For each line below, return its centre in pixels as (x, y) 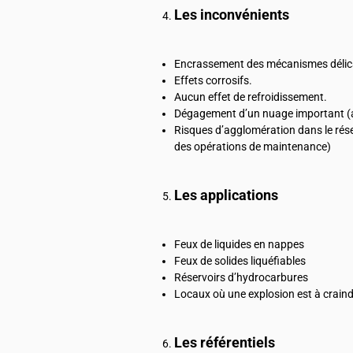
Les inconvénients (232, 15)
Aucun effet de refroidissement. (251, 97)
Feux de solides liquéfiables (240, 260)
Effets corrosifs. (213, 80)
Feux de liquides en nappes (239, 244)
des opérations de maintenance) (253, 146)
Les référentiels (225, 342)
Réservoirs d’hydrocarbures (241, 277)
